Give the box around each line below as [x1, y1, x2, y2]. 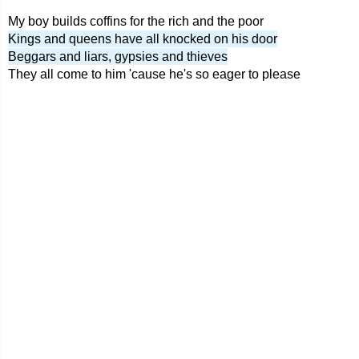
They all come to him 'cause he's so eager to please [8, 67, 301, 81]
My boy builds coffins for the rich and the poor [8, 14, 264, 28]
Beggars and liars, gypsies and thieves [8, 50, 228, 63]
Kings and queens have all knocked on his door [8, 32, 277, 46]
